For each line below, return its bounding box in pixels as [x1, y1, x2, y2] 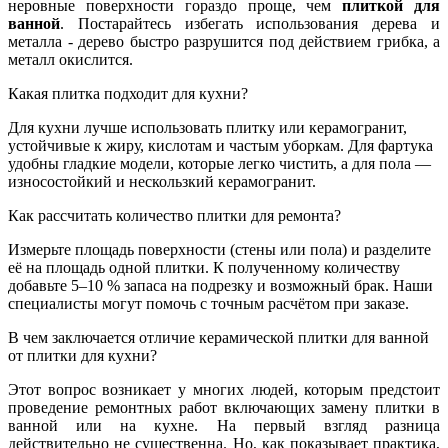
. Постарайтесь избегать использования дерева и [60, 14, 440, 32]
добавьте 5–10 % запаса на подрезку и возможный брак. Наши [8, 276, 433, 294]
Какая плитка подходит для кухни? [8, 84, 248, 102]
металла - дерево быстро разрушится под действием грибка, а [8, 32, 440, 50]
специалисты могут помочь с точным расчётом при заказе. [8, 294, 409, 312]
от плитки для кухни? [8, 346, 157, 364]
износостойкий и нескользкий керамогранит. [8, 172, 316, 190]
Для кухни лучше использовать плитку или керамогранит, [8, 118, 407, 136]
